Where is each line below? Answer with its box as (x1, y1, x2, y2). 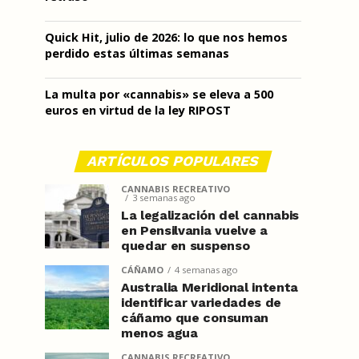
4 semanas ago (175, 264, 238, 276)
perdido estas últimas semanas (45, 46, 229, 61)
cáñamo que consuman (121, 310, 268, 325)
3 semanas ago (132, 192, 196, 204)
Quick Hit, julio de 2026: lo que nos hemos (45, 30, 288, 45)
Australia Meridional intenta (121, 280, 299, 295)
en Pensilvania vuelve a (121, 223, 268, 238)
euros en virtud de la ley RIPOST (45, 103, 231, 118)
